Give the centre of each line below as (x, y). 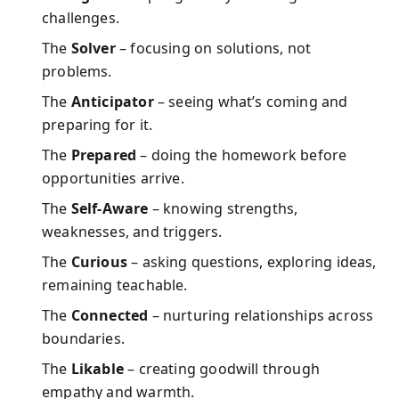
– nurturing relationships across (261, 315)
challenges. (81, 18)
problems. (77, 71)
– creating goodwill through (222, 369)
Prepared (104, 155)
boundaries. (83, 338)
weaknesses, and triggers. (132, 232)
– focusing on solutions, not (213, 48)
